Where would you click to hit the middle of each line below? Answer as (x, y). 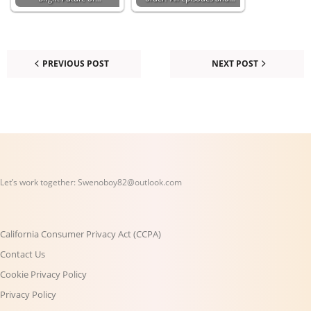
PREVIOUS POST (76, 64)
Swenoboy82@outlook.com (130, 183)
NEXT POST (235, 64)
